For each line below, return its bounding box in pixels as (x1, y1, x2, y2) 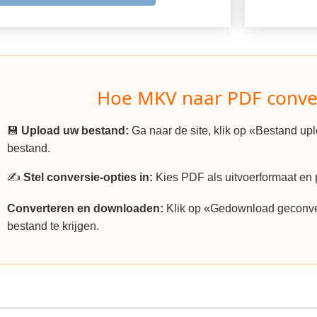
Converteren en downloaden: (7, 202, 163, 215)
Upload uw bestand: (21, 125, 129, 137)
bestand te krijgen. (7, 220, 99, 233)
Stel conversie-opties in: (23, 171, 153, 184)
